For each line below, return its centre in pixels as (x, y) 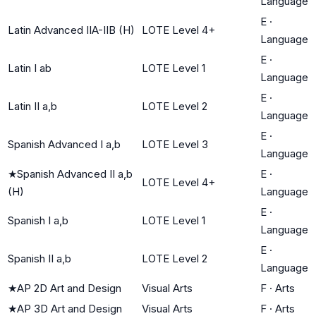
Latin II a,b (32, 106)
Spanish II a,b (39, 258)
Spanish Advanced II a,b (75, 174)
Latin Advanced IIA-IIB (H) (71, 30)
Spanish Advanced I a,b (64, 144)
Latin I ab (30, 68)
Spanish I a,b (38, 220)
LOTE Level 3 (175, 144)
